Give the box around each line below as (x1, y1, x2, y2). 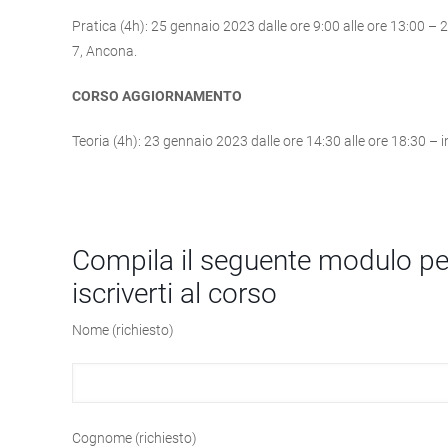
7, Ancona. (72, 42, 137, 59)
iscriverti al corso (72, 276, 277, 310)
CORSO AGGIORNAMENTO (72, 87, 242, 104)
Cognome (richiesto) (72, 429, 197, 446)
